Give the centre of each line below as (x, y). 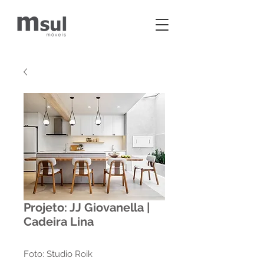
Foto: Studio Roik (58, 254)
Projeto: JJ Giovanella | (87, 207)
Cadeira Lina (59, 222)
